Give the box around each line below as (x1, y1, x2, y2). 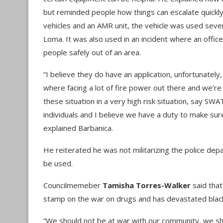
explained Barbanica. (43, 123, 113, 133)
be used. (43, 158, 73, 168)
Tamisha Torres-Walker (103, 180, 191, 190)
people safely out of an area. (43, 47, 141, 57)
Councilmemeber (43, 180, 103, 190)
